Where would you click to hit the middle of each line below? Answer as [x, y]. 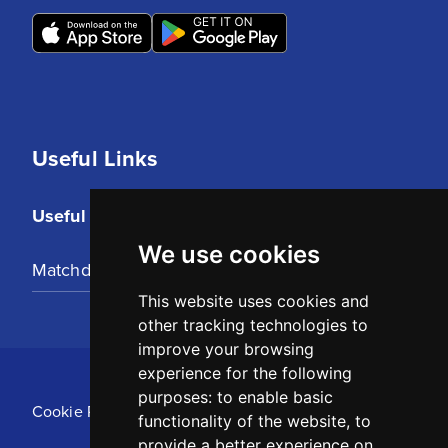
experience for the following [244, 373]
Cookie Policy [81, 410]
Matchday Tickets [101, 269]
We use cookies [228, 254]
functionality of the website [241, 421]
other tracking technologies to [252, 325]
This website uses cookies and [253, 301]
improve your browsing [225, 349]
